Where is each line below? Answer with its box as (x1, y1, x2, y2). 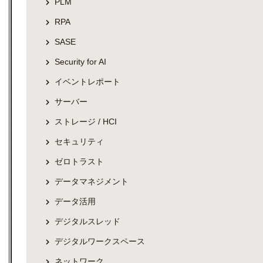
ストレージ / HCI (55, 116, 117, 126)
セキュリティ (55, 136, 104, 146)
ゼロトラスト (55, 156, 104, 166)
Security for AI (55, 56, 106, 66)
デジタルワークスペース (55, 236, 145, 246)
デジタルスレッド (55, 216, 120, 226)
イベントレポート (55, 76, 120, 86)
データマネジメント (55, 176, 129, 186)
